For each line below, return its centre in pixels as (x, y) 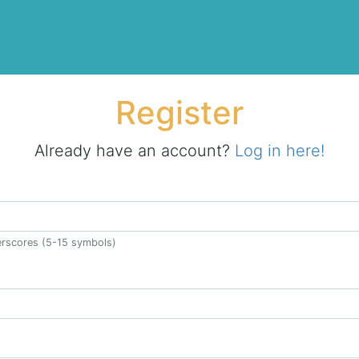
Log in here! (280, 151)
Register (179, 113)
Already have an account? (135, 151)
